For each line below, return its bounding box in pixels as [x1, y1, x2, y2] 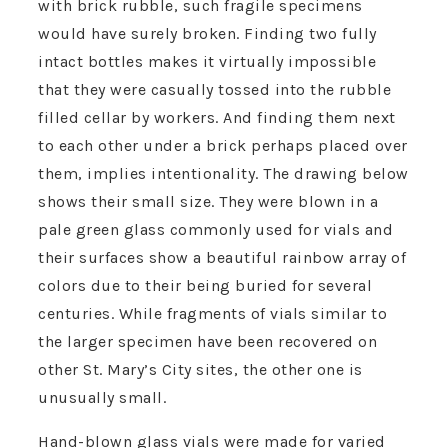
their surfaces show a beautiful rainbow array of [38, 248, 406, 268]
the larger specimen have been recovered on [38, 332, 377, 352]
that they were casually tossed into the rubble [38, 80, 391, 100]
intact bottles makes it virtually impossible [38, 52, 376, 72]
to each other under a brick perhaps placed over [38, 136, 408, 156]
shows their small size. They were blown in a [38, 192, 378, 212]
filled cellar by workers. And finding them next [38, 108, 396, 128]
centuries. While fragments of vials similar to [38, 304, 387, 324]
